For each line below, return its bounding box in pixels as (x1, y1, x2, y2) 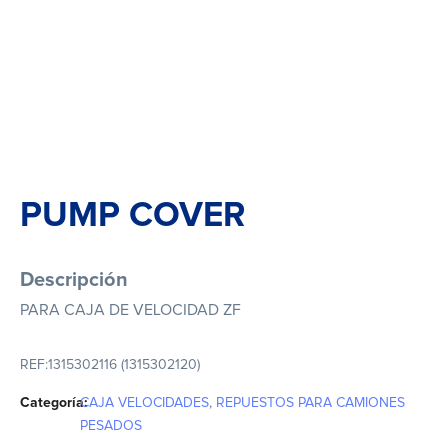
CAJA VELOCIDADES (79, 396, 209, 410)
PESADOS (79, 419, 142, 433)
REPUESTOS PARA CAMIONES (215, 396, 405, 410)
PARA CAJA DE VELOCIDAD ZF (20, 302, 241, 318)
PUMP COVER (20, 198, 246, 233)
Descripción (20, 270, 128, 290)
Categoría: (20, 396, 87, 410)
